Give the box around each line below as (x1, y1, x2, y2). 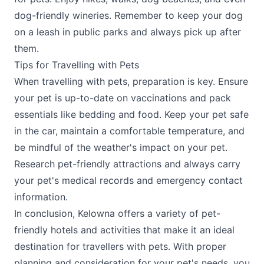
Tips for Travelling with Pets (14, 59, 139, 71)
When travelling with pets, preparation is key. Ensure (14, 75, 248, 87)
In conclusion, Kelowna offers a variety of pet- (14, 207, 220, 219)
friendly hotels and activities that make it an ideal (14, 224, 235, 236)
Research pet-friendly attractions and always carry (14, 158, 240, 170)
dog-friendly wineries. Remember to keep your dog (14, 9, 243, 21)
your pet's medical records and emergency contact (14, 174, 243, 186)
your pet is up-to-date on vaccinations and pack (14, 92, 231, 104)
